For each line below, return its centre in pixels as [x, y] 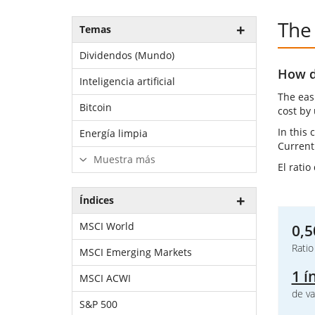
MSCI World [107, 226]
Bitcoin [96, 107]
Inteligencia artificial [127, 81]
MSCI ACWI [105, 278]
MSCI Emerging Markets [136, 252]
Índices [97, 200]
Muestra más [123, 159]
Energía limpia [114, 133]
